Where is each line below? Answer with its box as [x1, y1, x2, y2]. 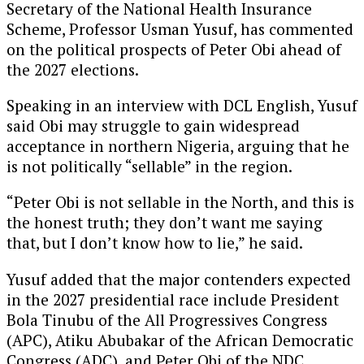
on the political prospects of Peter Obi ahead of [6, 39, 341, 60]
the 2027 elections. [6, 59, 139, 80]
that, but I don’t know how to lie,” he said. [6, 232, 303, 253]
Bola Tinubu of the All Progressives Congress [6, 309, 327, 330]
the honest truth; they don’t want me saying [6, 212, 323, 233]
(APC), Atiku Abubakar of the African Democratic [6, 329, 353, 350]
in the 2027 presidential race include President [6, 288, 339, 310]
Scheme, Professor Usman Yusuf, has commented [6, 19, 353, 40]
